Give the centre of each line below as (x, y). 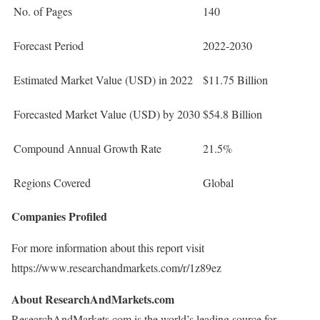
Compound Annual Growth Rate (87, 148)
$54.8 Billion (232, 114)
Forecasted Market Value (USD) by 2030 (107, 114)
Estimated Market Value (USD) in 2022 (103, 79)
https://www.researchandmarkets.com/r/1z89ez (116, 267)
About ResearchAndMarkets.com (93, 299)
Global (218, 182)
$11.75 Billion (235, 79)
